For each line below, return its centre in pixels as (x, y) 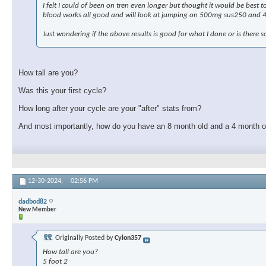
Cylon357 (128, 238)
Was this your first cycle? (62, 91)
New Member (37, 210)
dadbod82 (33, 202)
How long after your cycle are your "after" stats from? (110, 109)
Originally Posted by (84, 238)
